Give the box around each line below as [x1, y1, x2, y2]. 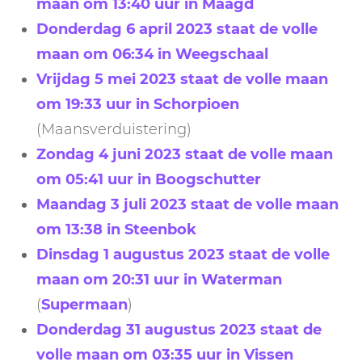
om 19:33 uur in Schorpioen [36, 95, 239, 113]
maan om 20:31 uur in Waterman [36, 270, 282, 288]
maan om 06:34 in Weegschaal [36, 44, 268, 63]
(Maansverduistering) [36, 120, 192, 138]
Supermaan [41, 295, 128, 314]
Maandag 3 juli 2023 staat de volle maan [36, 195, 339, 213]
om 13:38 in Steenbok [36, 220, 196, 238]
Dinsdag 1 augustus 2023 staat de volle [36, 245, 330, 263]
